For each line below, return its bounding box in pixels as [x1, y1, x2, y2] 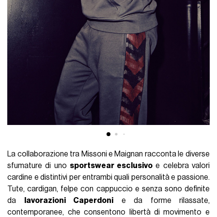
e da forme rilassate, [113, 196, 210, 204]
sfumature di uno [7, 161, 70, 170]
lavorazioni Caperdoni [24, 196, 114, 204]
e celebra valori [153, 161, 210, 170]
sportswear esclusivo [69, 161, 153, 170]
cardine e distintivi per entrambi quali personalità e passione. [7, 173, 210, 181]
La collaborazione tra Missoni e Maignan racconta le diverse [7, 150, 210, 158]
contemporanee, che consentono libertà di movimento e [7, 208, 210, 216]
